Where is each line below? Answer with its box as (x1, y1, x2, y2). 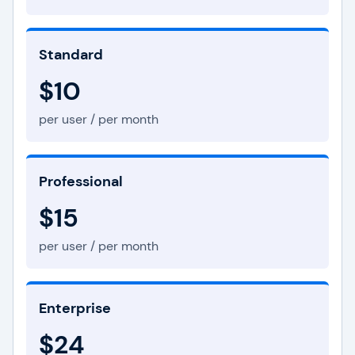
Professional (39, 172, 123, 191)
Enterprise (39, 299, 111, 318)
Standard (39, 45, 103, 64)
